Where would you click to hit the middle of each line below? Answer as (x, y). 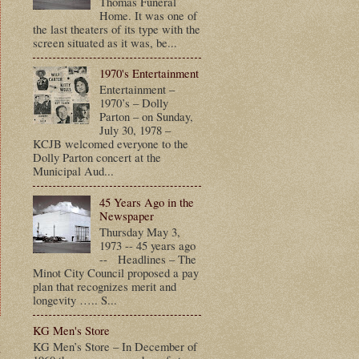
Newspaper (126, 215)
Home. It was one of (148, 15)
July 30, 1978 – (135, 130)
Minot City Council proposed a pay (116, 272)
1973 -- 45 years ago (147, 245)
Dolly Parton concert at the (97, 157)
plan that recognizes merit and (105, 286)
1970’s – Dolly (133, 103)
